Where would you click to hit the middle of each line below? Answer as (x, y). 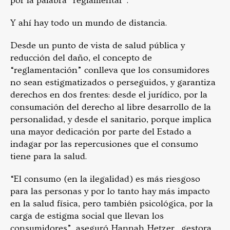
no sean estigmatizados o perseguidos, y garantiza (113, 82)
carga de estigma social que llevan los (87, 216)
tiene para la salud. (50, 156)
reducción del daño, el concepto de (81, 57)
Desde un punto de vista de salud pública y (98, 45)
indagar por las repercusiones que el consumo (104, 144)
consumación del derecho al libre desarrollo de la (111, 107)
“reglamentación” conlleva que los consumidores (110, 70)
